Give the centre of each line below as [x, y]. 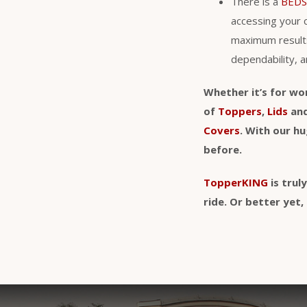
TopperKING [236, 182]
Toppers [240, 111]
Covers [222, 130]
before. [223, 149]
